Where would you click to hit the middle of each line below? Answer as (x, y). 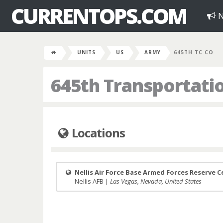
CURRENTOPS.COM (99, 16)
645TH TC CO (194, 52)
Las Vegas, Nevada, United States (156, 181)
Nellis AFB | (92, 181)
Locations (97, 133)
